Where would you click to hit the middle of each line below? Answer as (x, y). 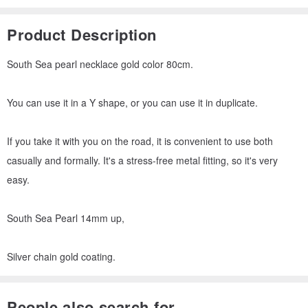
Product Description (82, 34)
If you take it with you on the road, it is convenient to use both (140, 141)
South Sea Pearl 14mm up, (66, 218)
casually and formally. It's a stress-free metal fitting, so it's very (142, 160)
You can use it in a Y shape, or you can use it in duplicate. (132, 102)
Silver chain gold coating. (61, 256)
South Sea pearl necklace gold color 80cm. (100, 64)
